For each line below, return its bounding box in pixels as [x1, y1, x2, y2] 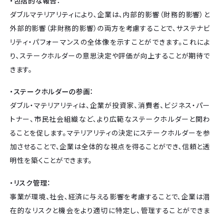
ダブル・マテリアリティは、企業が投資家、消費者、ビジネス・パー [10, 100, 210, 110]
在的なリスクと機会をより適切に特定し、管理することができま [10, 205, 210, 215]
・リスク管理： [10, 177, 51, 188]
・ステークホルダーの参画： [10, 86, 94, 97]
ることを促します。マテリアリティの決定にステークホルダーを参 [10, 128, 210, 138]
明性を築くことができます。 [10, 155, 93, 165]
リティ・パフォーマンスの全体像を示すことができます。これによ [10, 36, 210, 47]
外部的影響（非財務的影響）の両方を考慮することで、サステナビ [10, 23, 210, 33]
